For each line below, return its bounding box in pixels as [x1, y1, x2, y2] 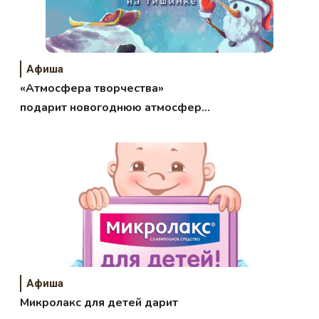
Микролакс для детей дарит [20, 294, 179, 310]
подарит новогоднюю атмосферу [20, 99, 209, 115]
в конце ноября [20, 118, 108, 135]
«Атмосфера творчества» [20, 80, 164, 96]
